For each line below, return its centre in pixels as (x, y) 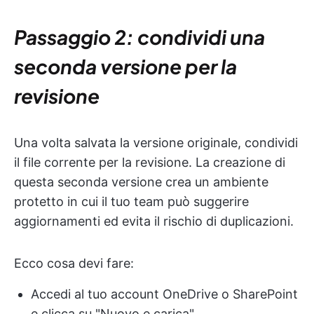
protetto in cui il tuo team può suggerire (131, 201)
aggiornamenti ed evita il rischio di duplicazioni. (154, 221)
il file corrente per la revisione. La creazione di (150, 162)
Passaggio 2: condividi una (139, 36)
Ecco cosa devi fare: (74, 263)
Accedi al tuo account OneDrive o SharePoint (164, 294)
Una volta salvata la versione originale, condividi (156, 142)
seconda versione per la (125, 66)
